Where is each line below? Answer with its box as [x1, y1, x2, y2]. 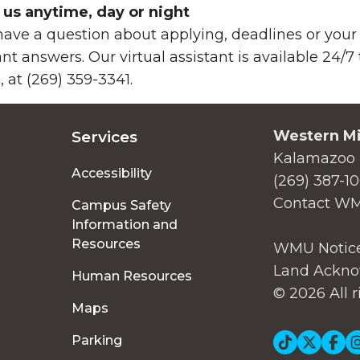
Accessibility [72, 166, 153, 181]
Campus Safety [72, 198, 172, 213]
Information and [72, 217, 178, 232]
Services [72, 128, 138, 146]
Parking [72, 333, 123, 348]
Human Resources [72, 268, 193, 284]
